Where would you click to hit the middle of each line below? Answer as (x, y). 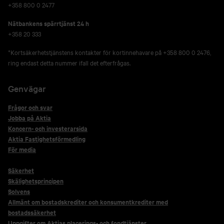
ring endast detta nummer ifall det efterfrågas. (69, 62)
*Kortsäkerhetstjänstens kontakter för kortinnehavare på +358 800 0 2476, (109, 52)
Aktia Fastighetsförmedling (47, 139)
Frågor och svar (30, 107)
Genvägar (27, 88)
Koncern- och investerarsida (48, 128)
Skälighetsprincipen (36, 181)
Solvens (19, 191)
